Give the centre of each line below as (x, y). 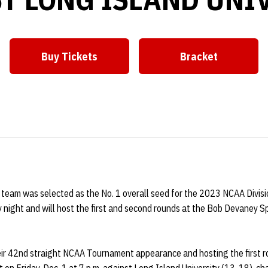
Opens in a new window (125, 63)
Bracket (199, 56)
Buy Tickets (69, 56)
